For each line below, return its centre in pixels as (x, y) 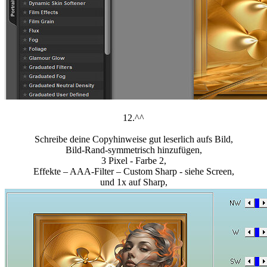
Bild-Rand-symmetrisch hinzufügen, (133, 150)
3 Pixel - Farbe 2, (133, 161)
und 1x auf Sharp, (133, 182)
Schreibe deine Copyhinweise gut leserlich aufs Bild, (133, 139)
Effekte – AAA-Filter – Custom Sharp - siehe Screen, (133, 172)
